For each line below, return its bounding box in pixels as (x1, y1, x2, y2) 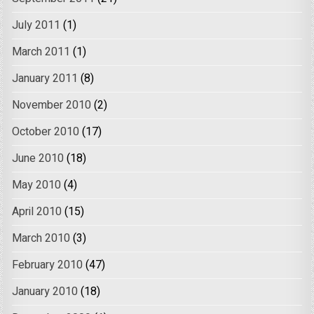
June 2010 (12, 150, 64, 168)
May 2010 (12, 177, 62, 194)
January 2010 (12, 283, 78, 301)
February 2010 (12, 257, 83, 274)
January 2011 (12, 70, 78, 88)
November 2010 (12, 97, 92, 114)
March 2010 (12, 230, 71, 247)
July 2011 (12, 17, 61, 34)
